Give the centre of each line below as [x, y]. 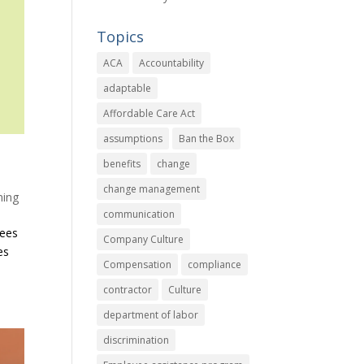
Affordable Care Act [149, 113]
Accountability [172, 63]
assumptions [133, 139]
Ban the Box [207, 139]
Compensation [138, 264]
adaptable [128, 88]
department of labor [151, 315]
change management [152, 189]
